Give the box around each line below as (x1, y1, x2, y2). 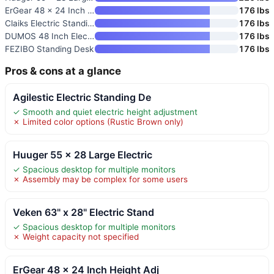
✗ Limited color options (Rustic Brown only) (13, 116, 183, 127)
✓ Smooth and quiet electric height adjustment (13, 106, 198, 117)
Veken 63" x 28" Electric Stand (13, 206, 154, 218)
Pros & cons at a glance (5, 64, 121, 77)
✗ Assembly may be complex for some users (13, 174, 188, 184)
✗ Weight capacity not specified (13, 231, 139, 242)
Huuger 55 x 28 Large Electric (13, 148, 152, 161)
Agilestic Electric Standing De (13, 91, 151, 103)
